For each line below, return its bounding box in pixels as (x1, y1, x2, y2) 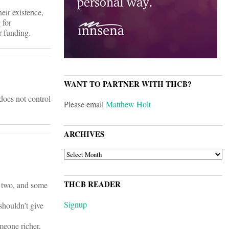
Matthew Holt (106, 99, 151, 110)
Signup (64, 199, 87, 210)
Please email (64, 99, 106, 110)
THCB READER (64, 178, 121, 190)
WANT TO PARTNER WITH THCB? (64, 78, 192, 90)
